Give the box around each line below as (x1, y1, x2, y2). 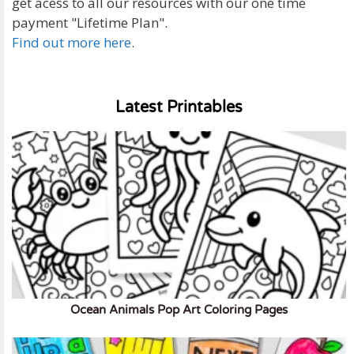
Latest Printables (115, 98, 243, 118)
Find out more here (12, 33, 131, 52)
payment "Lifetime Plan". (12, 13, 168, 32)
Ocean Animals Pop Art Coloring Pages (70, 302, 288, 317)
